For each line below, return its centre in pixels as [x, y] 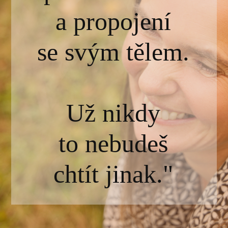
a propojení [113, 21]
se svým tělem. [113, 52]
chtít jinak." [113, 174]
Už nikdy [113, 113]
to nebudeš [113, 143]
